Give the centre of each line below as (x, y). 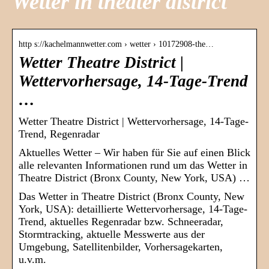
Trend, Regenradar (59, 134)
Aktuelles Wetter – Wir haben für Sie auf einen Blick (134, 153)
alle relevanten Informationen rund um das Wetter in (133, 165)
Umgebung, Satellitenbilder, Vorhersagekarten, (121, 247)
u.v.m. (32, 260)
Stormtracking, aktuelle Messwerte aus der (112, 234)
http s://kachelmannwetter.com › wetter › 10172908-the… (116, 44)
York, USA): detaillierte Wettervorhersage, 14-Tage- (133, 209)
